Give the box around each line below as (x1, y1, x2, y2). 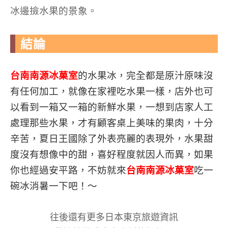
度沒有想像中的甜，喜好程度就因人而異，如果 (10, 149, 213, 160)
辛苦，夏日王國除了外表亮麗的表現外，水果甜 (10, 133, 213, 144)
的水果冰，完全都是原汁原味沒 (78, 70, 213, 81)
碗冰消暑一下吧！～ (10, 181, 97, 191)
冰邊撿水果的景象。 (10, 6, 97, 16)
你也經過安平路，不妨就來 (10, 165, 126, 176)
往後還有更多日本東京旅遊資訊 (50, 212, 178, 222)
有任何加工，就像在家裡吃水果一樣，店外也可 (10, 86, 213, 97)
